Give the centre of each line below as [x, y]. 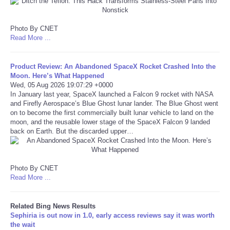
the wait [23, 224]
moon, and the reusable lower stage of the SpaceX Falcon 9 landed [110, 122]
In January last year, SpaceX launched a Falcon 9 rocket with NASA [112, 94]
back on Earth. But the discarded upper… [72, 131]
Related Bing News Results [53, 206]
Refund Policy [52, 24]
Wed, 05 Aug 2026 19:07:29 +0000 [62, 85]
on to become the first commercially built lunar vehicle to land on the [112, 112]
